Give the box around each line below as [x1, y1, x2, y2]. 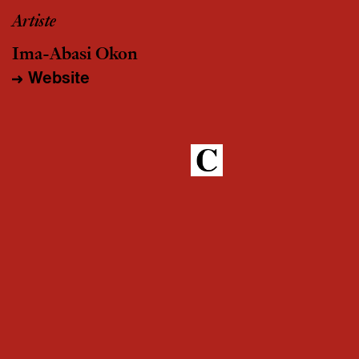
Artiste [12, 13, 56, 32]
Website [28, 67, 90, 89]
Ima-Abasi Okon [12, 46, 138, 65]
